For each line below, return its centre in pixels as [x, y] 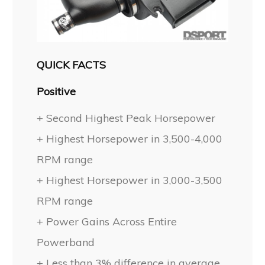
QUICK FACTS [72, 64]
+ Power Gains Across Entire [107, 221]
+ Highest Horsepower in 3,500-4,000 [130, 138]
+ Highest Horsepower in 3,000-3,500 [130, 180]
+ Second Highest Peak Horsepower [126, 118]
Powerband [66, 242]
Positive [56, 91]
